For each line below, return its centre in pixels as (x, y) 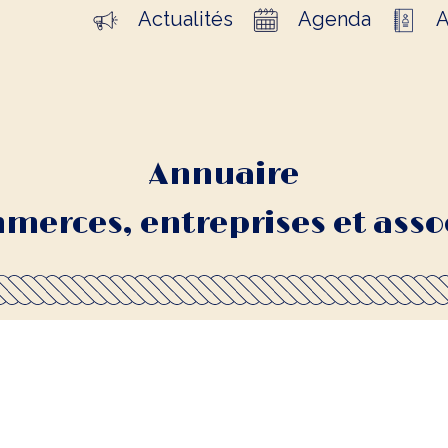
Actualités (186, 19)
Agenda (335, 19)
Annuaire (224, 175)
